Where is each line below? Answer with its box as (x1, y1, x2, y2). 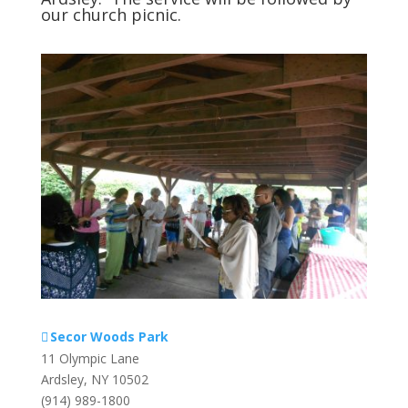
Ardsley (40, 370, 84, 388)
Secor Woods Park (49, 327, 168, 345)
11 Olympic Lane (40, 349, 139, 367)
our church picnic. (40, 4, 181, 25)
